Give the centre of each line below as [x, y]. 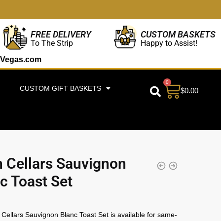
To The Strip [52, 43]
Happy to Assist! [169, 43]
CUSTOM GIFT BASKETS [60, 88]
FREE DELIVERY [61, 34]
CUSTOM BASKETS [178, 34]
